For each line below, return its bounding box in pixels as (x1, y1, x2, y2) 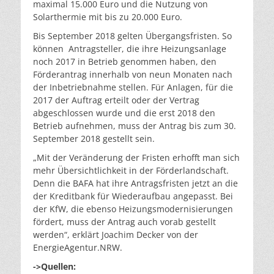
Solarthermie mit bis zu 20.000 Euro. (33, 11, 182, 23)
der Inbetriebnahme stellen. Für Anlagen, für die (33, 81, 233, 93)
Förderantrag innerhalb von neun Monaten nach (33, 68, 232, 80)
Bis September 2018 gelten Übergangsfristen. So (33, 30, 232, 42)
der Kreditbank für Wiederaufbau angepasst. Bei (33, 190, 233, 202)
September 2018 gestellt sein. (33, 133, 155, 144)
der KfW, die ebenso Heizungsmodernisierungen (33, 203, 233, 215)
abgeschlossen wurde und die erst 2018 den (33, 107, 215, 119)
